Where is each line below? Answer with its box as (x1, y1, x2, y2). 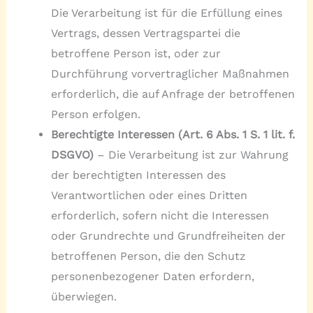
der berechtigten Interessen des (50, 168, 226, 182)
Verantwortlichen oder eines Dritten (50, 189, 247, 203)
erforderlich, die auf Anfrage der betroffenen (50, 87, 295, 101)
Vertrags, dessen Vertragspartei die (50, 27, 240, 41)
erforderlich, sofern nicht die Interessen (50, 209, 269, 223)
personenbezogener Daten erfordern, (50, 270, 254, 284)
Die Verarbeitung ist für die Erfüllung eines (50, 6, 282, 20)
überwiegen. (50, 290, 117, 304)
